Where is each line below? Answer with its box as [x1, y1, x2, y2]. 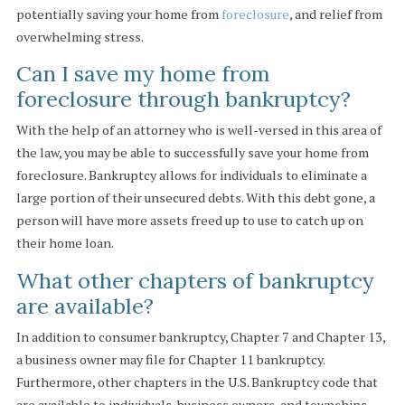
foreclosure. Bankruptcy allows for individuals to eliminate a [15, 166, 367, 184]
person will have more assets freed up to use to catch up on [15, 212, 363, 230]
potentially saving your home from [15, 5, 221, 23]
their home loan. [15, 234, 114, 252]
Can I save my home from [15, 60, 270, 89]
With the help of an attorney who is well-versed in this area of [15, 121, 381, 139]
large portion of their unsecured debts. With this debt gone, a [15, 189, 375, 207]
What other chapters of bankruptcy [15, 266, 374, 295]
